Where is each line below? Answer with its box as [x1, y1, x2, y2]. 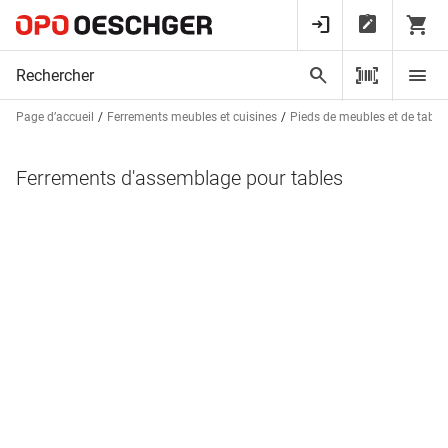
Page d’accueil [16, 110, 94, 124]
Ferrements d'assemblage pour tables [16, 166, 343, 190]
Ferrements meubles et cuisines [107, 110, 277, 124]
